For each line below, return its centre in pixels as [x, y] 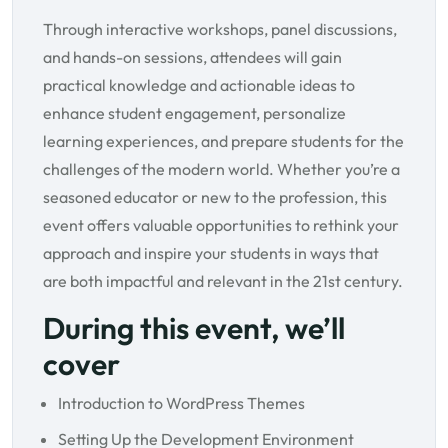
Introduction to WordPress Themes [181, 403]
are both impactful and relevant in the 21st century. [223, 281]
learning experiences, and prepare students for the [223, 141]
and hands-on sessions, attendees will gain [192, 57]
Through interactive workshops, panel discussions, [220, 29]
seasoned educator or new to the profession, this [215, 197]
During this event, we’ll [194, 328]
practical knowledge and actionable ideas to [199, 85]
